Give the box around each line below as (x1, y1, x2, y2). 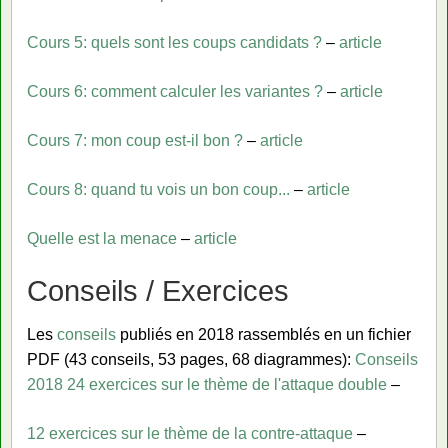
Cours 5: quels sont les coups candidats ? (27, 34, 322, 52)
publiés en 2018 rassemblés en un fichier (116, 325, 411, 343)
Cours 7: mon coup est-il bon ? (27, 132, 243, 150)
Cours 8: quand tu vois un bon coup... (27, 181, 290, 199)
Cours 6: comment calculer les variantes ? (27, 83, 323, 101)
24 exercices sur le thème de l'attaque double (67, 375, 387, 393)
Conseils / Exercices (27, 274, 289, 308)
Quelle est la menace (27, 230, 177, 248)
